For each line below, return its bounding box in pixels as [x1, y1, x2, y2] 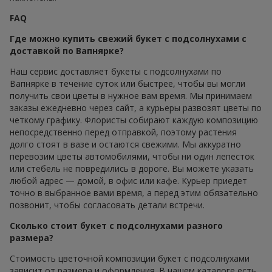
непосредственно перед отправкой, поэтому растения [10, 126, 237, 138]
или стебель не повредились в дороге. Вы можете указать [10, 163, 254, 175]
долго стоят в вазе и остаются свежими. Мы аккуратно [10, 138, 241, 151]
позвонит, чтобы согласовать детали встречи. [10, 199, 205, 211]
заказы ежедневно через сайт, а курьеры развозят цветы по [10, 102, 262, 114]
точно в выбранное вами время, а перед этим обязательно [10, 187, 258, 199]
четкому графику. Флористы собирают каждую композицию [10, 114, 258, 126]
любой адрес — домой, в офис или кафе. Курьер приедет [10, 175, 247, 187]
